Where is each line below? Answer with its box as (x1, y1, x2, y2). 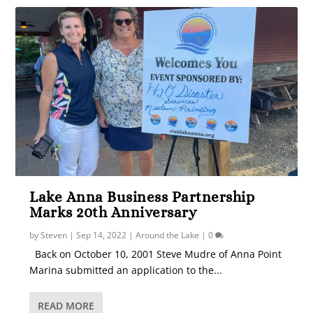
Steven (41, 228, 68, 241)
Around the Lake (136, 228, 200, 241)
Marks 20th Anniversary (29, 203, 198, 221)
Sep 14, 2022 (76, 228, 127, 241)
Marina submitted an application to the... (29, 263, 223, 277)
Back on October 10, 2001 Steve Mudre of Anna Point (29, 247, 282, 261)
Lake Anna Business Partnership (29, 188, 255, 205)
